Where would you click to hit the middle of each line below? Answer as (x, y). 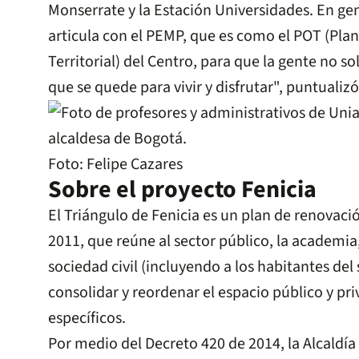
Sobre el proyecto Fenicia (182, 190)
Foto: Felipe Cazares (115, 165)
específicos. (87, 319)
